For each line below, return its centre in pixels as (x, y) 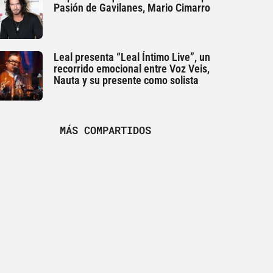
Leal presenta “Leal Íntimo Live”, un (132, 57)
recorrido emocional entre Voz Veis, (132, 69)
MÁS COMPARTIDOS (105, 130)
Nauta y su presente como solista (126, 80)
